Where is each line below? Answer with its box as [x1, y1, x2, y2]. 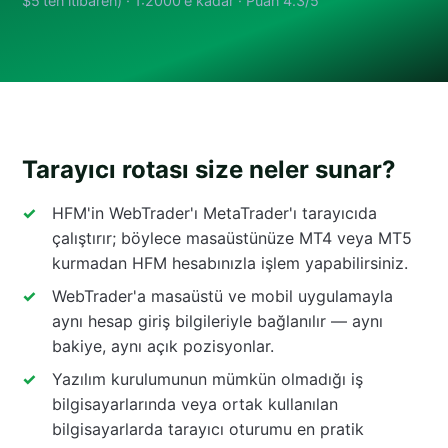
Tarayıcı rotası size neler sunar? [22, 154, 396, 184]
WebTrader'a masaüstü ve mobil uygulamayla [52, 285, 393, 306]
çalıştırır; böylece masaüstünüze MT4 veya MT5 [52, 227, 412, 248]
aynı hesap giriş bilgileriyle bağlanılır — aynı [52, 310, 383, 331]
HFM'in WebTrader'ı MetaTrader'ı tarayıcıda [52, 202, 377, 223]
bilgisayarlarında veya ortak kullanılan [52, 393, 338, 414]
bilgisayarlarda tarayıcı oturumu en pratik [52, 418, 364, 439]
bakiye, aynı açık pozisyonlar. [52, 335, 274, 356]
